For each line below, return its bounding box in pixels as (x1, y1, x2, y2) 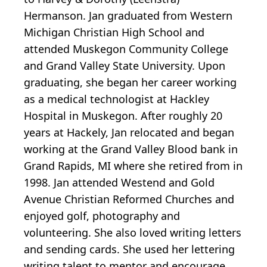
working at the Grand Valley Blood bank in (24, 142, 238, 157)
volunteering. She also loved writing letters (24, 225, 241, 240)
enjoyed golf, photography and (24, 209, 180, 223)
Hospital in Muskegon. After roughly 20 (24, 108, 222, 123)
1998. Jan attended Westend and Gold (24, 175, 215, 190)
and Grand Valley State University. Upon (24, 58, 225, 73)
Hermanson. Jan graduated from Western (24, 8, 232, 23)
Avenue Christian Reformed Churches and (24, 192, 234, 207)
